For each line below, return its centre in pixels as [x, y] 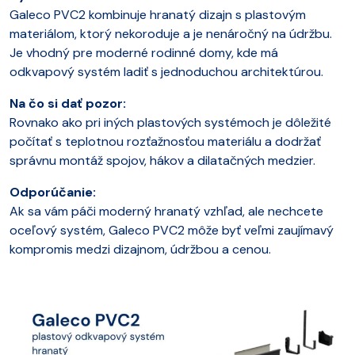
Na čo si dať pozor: [68, 103]
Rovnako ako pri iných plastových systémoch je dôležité [170, 122]
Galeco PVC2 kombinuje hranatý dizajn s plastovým [158, 14]
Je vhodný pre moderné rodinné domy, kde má [144, 52]
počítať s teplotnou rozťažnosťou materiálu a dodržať [165, 141]
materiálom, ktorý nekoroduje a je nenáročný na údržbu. [171, 33]
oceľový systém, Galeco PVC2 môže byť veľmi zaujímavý [172, 230]
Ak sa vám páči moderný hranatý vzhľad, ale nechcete [166, 211]
